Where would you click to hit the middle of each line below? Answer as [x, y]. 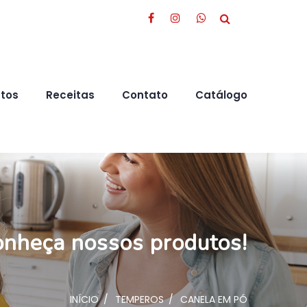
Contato [145, 95]
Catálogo [221, 95]
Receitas [70, 95]
